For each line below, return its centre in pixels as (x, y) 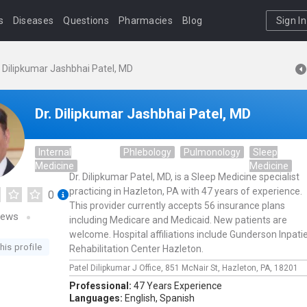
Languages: (97, 298)
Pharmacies (145, 21)
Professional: (101, 286)
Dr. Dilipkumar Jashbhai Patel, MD (143, 114)
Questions (86, 21)
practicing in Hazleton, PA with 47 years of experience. (186, 191)
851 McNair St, (194, 268)
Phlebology (148, 152)
